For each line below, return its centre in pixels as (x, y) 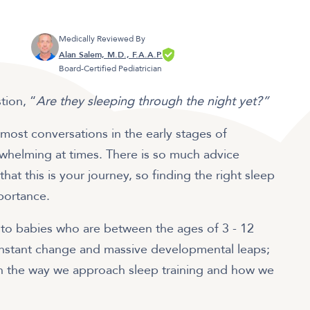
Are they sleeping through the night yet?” (154, 102)
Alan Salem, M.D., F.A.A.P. (110, 55)
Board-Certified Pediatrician (110, 69)
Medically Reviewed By (102, 38)
